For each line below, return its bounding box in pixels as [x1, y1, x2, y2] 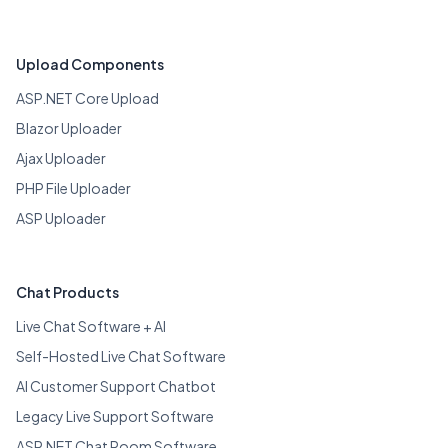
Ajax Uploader [16, 148, 106, 167]
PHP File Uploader [16, 178, 131, 197]
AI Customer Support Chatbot [16, 376, 216, 395]
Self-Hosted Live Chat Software [16, 346, 226, 365]
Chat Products [16, 282, 119, 301]
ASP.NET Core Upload [16, 88, 159, 107]
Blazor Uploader [16, 118, 122, 137]
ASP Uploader [16, 208, 106, 227]
